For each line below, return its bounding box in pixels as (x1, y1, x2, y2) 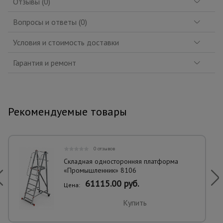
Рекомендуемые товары (8, 105, 127, 118)
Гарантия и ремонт (13, 58, 76, 68)
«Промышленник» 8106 (64, 166, 136, 175)
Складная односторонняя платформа (64, 157, 178, 166)
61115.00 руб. (85, 178, 139, 189)
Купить (122, 198, 147, 208)
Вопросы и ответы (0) (13, 17, 87, 27)
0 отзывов (94, 145, 115, 152)
